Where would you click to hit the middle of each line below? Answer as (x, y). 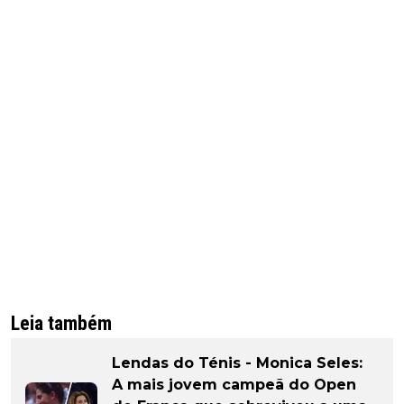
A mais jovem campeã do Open (234, 385)
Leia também (61, 324)
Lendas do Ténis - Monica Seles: (237, 363)
